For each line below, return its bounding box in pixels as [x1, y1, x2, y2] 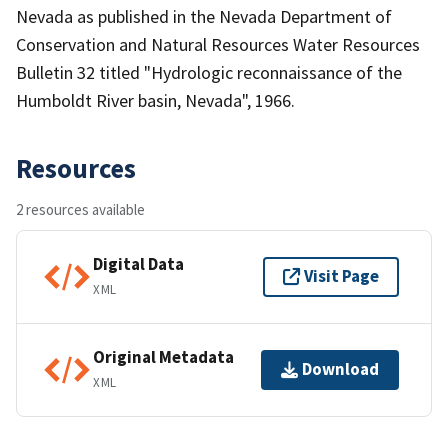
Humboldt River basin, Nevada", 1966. [16, 88, 295, 112]
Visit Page [304, 265, 379, 288]
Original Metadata [93, 346, 234, 369]
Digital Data [93, 253, 184, 276]
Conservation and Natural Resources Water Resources [16, 32, 420, 56]
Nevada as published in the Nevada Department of [16, 4, 392, 28]
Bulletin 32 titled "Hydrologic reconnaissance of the [16, 60, 402, 84]
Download [302, 358, 379, 381]
